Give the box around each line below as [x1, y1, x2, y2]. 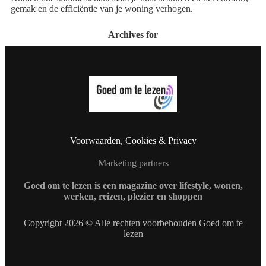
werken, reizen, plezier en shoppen [64, 191, 202, 202]
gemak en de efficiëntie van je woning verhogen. [11, 3, 193, 14]
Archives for [108, 29, 158, 40]
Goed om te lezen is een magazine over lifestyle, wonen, [23, 180, 243, 191]
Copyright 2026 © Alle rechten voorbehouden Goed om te [23, 218, 243, 229]
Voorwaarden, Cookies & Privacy [69, 135, 197, 146]
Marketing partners [97, 158, 169, 169]
